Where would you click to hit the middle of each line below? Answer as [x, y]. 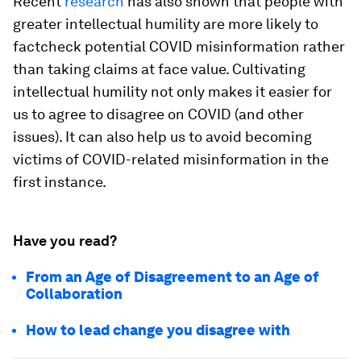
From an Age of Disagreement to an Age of [172, 277]
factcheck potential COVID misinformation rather [179, 46]
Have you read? [65, 241]
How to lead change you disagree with [158, 330]
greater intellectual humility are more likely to [166, 24]
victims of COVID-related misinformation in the [171, 159]
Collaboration [74, 294]
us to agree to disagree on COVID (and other [158, 114]
